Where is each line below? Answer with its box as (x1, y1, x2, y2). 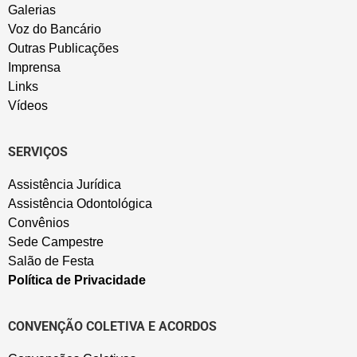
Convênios (8, 215, 69, 229)
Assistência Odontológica (8, 196, 152, 210)
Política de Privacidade (8, 273, 146, 287)
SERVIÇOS (8, 144, 68, 160)
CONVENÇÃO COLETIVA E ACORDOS (8, 319, 217, 335)
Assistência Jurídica (8, 177, 121, 191)
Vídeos (8, 99, 48, 113)
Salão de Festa (8, 253, 94, 268)
